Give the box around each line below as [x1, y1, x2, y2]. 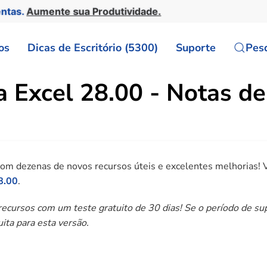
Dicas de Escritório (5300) [27, 40, 158, 55]
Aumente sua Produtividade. [27, 5, 164, 18]
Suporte [176, 40, 216, 55]
